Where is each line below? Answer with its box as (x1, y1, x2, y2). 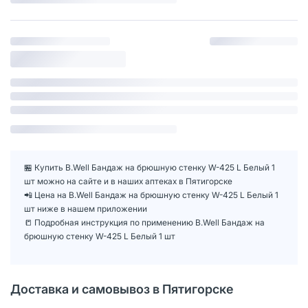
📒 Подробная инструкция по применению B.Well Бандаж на (24, 217, 265, 228)
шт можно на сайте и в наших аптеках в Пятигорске (24, 175, 232, 186)
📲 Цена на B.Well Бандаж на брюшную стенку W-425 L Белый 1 (24, 189, 278, 200)
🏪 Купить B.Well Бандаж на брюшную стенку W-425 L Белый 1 (24, 162, 275, 173)
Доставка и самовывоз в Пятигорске (10, 281, 234, 296)
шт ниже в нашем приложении (24, 203, 147, 214)
